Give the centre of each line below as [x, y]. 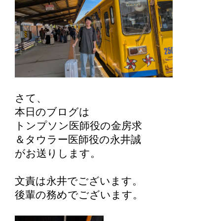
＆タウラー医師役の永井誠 [78, 140]
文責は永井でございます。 [79, 181]
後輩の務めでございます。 [79, 195]
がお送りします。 [58, 153]
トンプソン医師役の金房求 [78, 126]
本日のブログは [52, 112]
